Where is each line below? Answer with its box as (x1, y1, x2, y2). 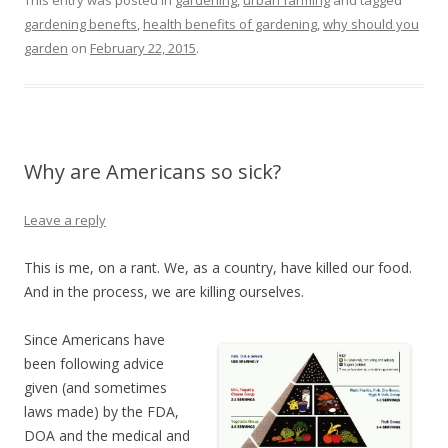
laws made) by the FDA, (24, 401, 179, 421)
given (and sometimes (24, 377, 167, 397)
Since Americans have (24, 329, 165, 349)
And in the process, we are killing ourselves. (24, 281, 304, 301)
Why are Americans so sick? (24, 157, 281, 185)
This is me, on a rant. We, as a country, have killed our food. (24, 257, 412, 277)
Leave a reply (24, 210, 106, 229)
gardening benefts (24, 14, 137, 33)
